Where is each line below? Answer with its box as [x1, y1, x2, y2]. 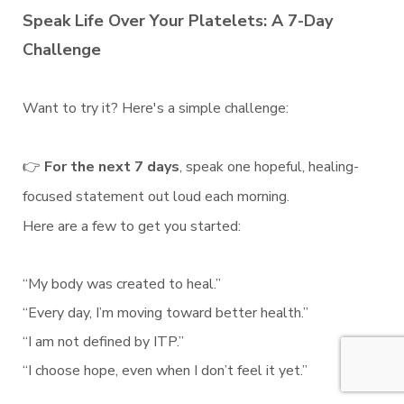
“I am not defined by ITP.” [23, 332, 184, 353]
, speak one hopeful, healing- [179, 157, 359, 178]
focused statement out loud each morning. [23, 187, 289, 207]
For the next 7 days [44, 157, 179, 178]
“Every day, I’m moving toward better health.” [23, 303, 308, 324]
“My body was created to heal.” [23, 274, 221, 295]
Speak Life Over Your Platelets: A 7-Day [23, 10, 333, 32]
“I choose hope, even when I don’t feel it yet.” [23, 361, 308, 381]
